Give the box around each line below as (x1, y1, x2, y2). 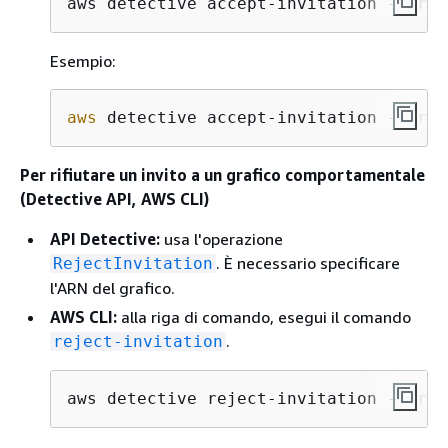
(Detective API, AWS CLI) (20, 189, 209, 209)
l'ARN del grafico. (50, 278, 175, 298)
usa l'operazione (160, 229, 283, 249)
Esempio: (50, 51, 116, 71)
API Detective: (50, 229, 160, 249)
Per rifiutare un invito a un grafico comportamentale (20, 165, 425, 185)
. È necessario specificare (216, 253, 400, 273)
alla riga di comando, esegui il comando (117, 307, 411, 327)
